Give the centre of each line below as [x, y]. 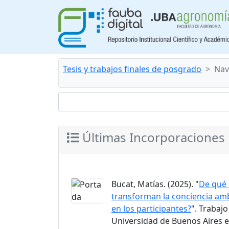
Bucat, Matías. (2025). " [155, 184]
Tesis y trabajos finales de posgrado [132, 69]
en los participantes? [151, 208]
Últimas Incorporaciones [152, 137]
